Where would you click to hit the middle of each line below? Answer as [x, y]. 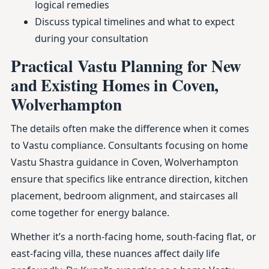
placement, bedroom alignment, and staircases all [124, 196]
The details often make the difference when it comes [130, 128]
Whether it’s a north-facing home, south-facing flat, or [134, 237]
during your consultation [92, 38]
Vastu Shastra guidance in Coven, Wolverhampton [125, 162]
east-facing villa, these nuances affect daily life [115, 253]
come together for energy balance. [90, 213]
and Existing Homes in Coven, [115, 85]
